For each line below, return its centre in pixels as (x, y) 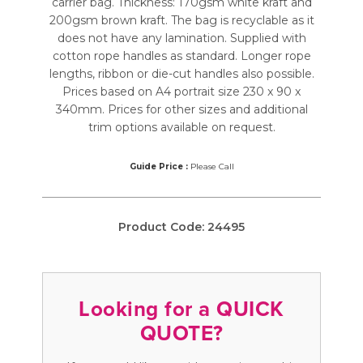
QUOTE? (181, 333)
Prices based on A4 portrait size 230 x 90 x (181, 92)
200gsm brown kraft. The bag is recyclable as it (181, 20)
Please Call (211, 167)
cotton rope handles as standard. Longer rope (181, 56)
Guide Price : (158, 167)
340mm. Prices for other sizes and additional (181, 109)
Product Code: (163, 227)
